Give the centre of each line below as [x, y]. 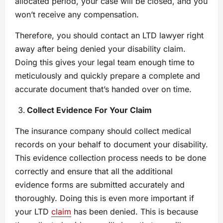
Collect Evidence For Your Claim [90, 110]
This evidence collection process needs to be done [111, 158]
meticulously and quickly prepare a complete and [108, 76]
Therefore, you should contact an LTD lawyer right [109, 36]
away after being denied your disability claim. [100, 49]
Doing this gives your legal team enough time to [105, 62]
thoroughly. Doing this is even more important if [105, 198]
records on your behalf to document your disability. [111, 145]
